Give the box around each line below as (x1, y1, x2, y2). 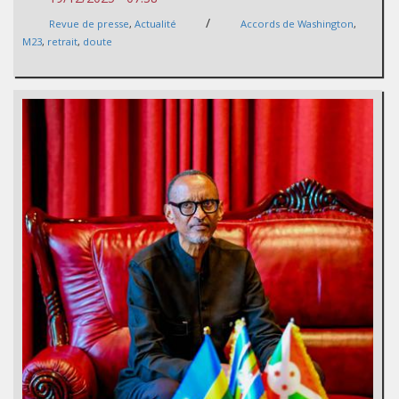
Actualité (134, 17, 176, 31)
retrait (47, 35, 77, 49)
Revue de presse (49, 17, 129, 31)
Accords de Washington (240, 17, 354, 31)
